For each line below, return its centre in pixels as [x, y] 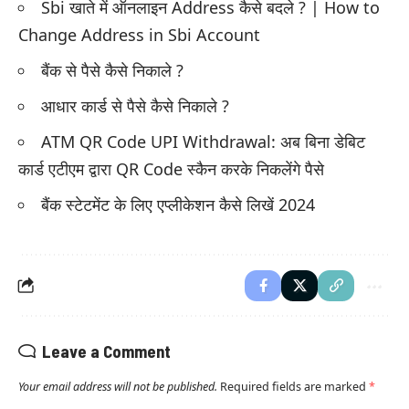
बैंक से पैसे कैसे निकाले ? [112, 70]
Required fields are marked [294, 386]
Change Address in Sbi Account [139, 34]
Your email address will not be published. [118, 386]
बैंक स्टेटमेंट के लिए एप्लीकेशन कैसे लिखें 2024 [178, 204]
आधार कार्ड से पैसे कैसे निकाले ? [135, 105]
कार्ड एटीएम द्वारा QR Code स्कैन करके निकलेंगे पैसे [171, 168]
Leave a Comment [106, 351]
